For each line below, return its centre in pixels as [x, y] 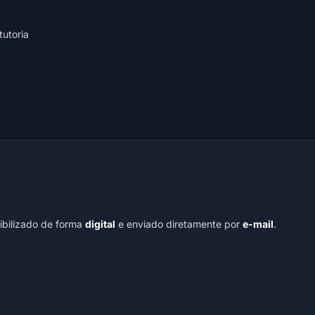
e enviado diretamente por [179, 224]
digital [100, 224]
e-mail [258, 224]
